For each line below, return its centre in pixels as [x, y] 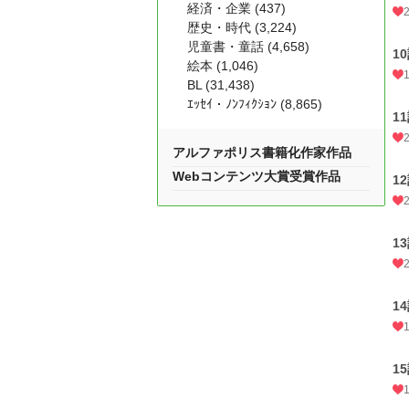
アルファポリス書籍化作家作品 [262, 152]
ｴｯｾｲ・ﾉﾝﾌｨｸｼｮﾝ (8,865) [255, 104]
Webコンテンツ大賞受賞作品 [257, 176]
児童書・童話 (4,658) [248, 47]
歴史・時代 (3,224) [242, 27]
